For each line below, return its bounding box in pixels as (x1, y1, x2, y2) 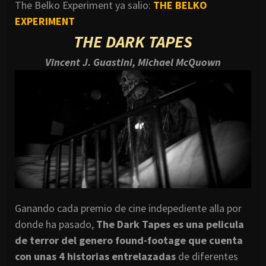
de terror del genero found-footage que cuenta (15, 233, 243, 248)
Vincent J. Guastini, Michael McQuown (45, 55, 221, 69)
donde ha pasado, (15, 217, 94, 232)
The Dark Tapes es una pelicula (94, 217, 244, 232)
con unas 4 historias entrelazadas (15, 249, 176, 264)
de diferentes (176, 249, 238, 264)
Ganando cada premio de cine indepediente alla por (15, 201, 242, 216)
